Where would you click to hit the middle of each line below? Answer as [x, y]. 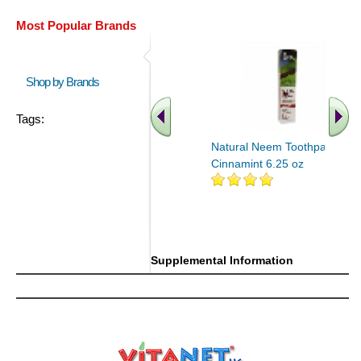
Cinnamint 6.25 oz [257, 164]
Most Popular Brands [76, 25]
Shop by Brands [66, 82]
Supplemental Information [222, 260]
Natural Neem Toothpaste [276, 147]
